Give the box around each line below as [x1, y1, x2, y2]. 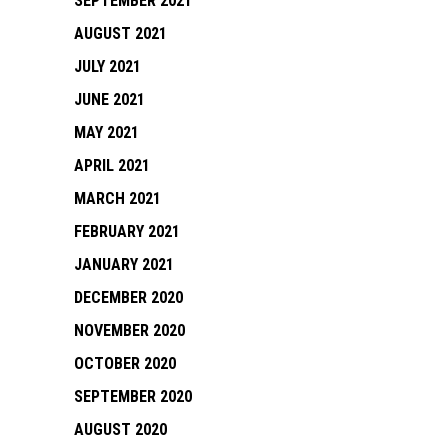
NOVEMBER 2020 [74, 321, 185, 340]
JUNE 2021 [74, 90, 145, 109]
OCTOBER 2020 [74, 354, 176, 373]
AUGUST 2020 [74, 420, 167, 439]
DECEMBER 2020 [74, 288, 183, 307]
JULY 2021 [74, 57, 141, 76]
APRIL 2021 [74, 156, 150, 175]
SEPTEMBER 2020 [74, 387, 192, 406]
